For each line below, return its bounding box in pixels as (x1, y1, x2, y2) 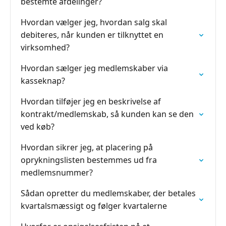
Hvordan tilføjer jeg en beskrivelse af (21, 96, 161, 107)
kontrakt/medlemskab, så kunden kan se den (21, 108, 194, 120)
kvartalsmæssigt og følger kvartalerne (21, 200, 167, 211)
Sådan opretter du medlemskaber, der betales (21, 188, 196, 199)
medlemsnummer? (21, 167, 93, 178)
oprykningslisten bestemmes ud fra (21, 154, 157, 165)
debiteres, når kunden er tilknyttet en (21, 29, 163, 40)
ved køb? (21, 121, 54, 132)
